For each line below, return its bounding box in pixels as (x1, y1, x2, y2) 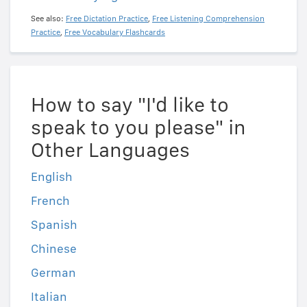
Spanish (31, 217, 77, 232)
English (31, 169, 73, 184)
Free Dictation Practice (66, 14, 148, 24)
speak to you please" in (31, 114, 246, 140)
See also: (31, 14, 66, 24)
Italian (31, 289, 67, 304)
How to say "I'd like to (31, 92, 229, 117)
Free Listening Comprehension (152, 14, 265, 24)
